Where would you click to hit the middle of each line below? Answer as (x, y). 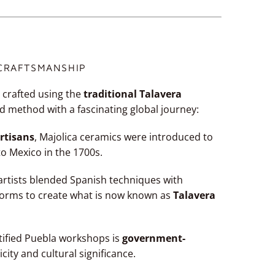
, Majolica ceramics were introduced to (124, 137)
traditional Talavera (133, 94)
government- (154, 238)
